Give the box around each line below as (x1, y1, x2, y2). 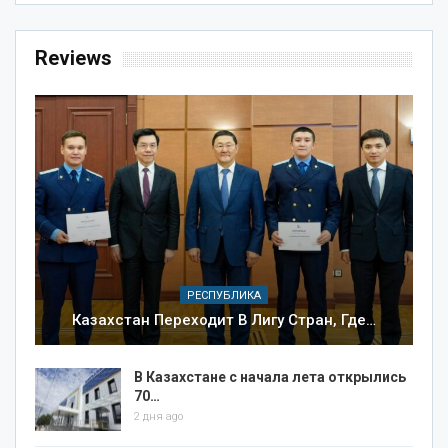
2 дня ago (134, 409, 183, 423)
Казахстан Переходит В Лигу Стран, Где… (72, 310, 376, 329)
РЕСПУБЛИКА (187, 288, 261, 302)
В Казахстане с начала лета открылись (134, 368, 406, 385)
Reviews (35, 46, 112, 71)
